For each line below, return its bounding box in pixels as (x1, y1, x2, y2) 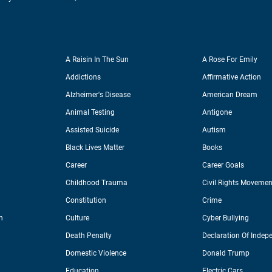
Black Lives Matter (66, 143, 125, 152)
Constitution (66, 196, 107, 205)
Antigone (202, 108, 233, 117)
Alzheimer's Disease (66, 90, 131, 100)
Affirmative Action (202, 73, 262, 82)
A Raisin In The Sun (66, 55, 129, 64)
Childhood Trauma (66, 178, 128, 188)
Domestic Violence (66, 249, 127, 258)
